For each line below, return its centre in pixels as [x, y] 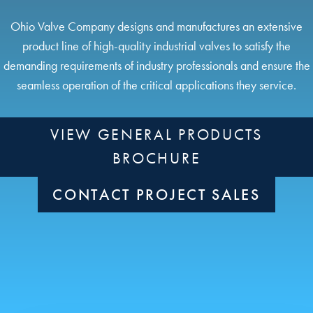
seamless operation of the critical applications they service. [156, 85]
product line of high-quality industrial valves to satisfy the [156, 46]
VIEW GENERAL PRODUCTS [156, 135]
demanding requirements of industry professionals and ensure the [156, 65]
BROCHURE [156, 159]
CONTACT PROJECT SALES [156, 195]
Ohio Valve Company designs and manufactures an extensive [156, 26]
